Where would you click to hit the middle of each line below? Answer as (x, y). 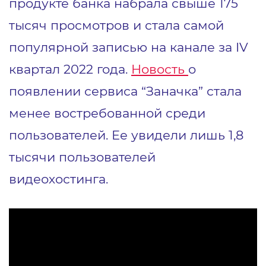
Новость (160, 69)
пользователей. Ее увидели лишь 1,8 (126, 134)
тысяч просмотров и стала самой (116, 25)
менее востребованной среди (107, 113)
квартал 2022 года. (70, 69)
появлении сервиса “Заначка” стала (125, 91)
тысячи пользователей (82, 156)
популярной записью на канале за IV (129, 47)
